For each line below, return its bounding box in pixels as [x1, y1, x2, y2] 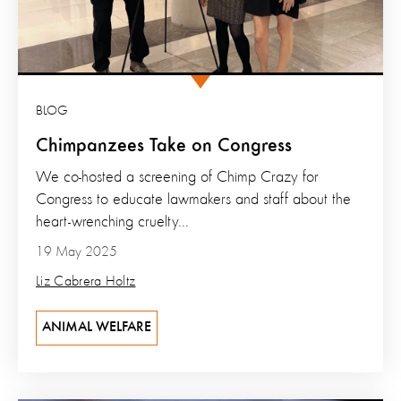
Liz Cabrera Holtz [36, 275, 136, 290]
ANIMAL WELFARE [42, 320, 151, 336]
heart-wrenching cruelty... [36, 214, 189, 231]
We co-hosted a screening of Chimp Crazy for [36, 169, 319, 186]
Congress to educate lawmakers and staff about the [36, 192, 351, 209]
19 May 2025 [36, 245, 117, 260]
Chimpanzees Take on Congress [36, 136, 292, 157]
